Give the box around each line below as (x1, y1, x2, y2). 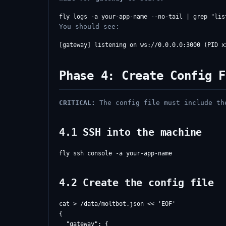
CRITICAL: (59, 99, 95, 106)
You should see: (59, 23, 120, 30)
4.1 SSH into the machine (59, 126, 202, 138)
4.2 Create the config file (59, 177, 214, 189)
